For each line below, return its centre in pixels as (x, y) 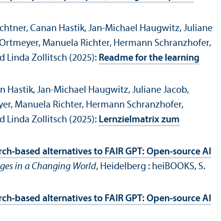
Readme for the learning (149, 58)
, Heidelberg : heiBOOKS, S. (151, 167)
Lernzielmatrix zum (139, 120)
